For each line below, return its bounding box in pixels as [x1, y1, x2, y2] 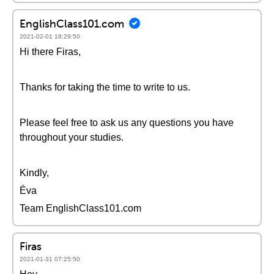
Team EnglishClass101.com [20, 203, 141, 213]
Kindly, [20, 168, 49, 178]
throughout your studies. [20, 132, 124, 143]
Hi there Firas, [20, 46, 81, 57]
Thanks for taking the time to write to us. [20, 82, 190, 92]
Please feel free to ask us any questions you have [20, 117, 234, 128]
